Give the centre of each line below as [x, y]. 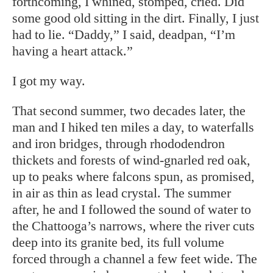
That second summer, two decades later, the [129, 111]
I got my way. [49, 81]
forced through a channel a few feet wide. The [135, 259]
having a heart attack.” [73, 51]
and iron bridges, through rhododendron [119, 144]
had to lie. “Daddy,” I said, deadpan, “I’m [124, 35]
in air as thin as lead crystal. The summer [122, 193]
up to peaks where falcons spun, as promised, [133, 177]
